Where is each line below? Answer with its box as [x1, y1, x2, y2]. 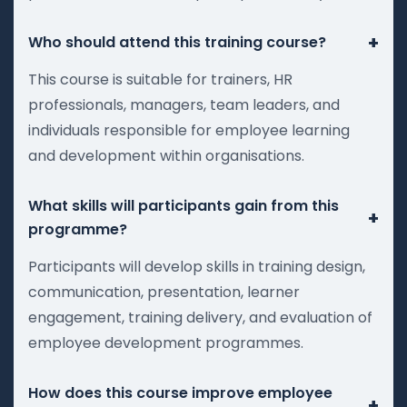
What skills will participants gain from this [28, 194, 339, 216]
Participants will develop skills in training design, [28, 255, 365, 277]
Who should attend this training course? [28, 31, 326, 53]
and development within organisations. [28, 144, 304, 166]
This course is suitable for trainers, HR [28, 68, 293, 90]
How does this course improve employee [28, 382, 333, 403]
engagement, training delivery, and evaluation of [28, 306, 372, 328]
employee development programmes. [28, 332, 303, 353]
